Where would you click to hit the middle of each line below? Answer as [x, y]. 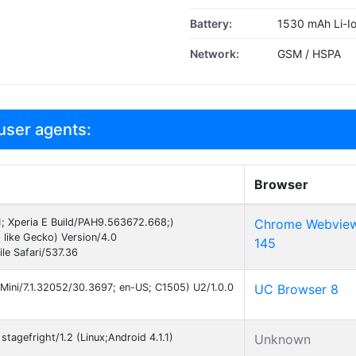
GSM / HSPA [309, 54]
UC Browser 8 [296, 289]
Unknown [282, 339]
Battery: [211, 23]
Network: [215, 54]
